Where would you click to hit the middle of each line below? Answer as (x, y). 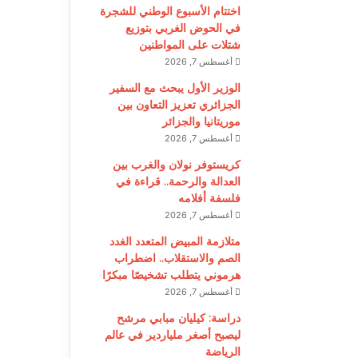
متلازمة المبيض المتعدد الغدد (175, 241)
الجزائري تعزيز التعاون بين (179, 104)
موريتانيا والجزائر (201, 121)
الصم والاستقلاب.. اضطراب (177, 258)
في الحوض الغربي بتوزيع (183, 28)
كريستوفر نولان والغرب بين (176, 164)
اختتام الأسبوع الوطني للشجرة (170, 11)
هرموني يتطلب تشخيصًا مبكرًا (171, 274)
